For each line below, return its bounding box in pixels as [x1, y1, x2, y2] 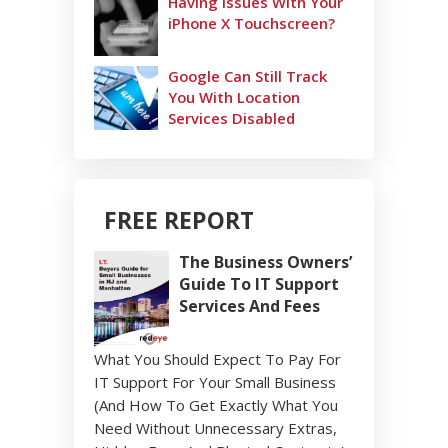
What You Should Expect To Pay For [94, 349, 341, 369]
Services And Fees [179, 295, 320, 317]
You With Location [168, 87, 300, 107]
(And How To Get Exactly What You [94, 395, 338, 415]
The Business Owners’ [179, 251, 352, 273]
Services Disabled [168, 108, 295, 128]
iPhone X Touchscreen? [168, 13, 335, 33]
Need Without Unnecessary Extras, [94, 418, 337, 438]
